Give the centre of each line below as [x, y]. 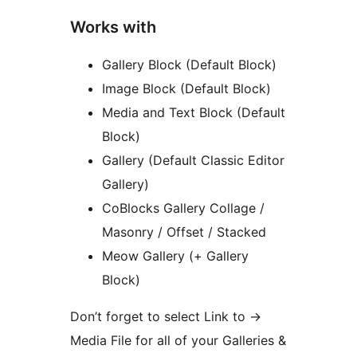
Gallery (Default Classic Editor [193, 161]
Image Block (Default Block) [186, 89]
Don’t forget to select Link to [160, 317]
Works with [113, 27]
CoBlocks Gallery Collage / [183, 208]
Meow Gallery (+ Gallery [175, 256]
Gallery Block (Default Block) [189, 65]
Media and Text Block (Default [194, 113]
